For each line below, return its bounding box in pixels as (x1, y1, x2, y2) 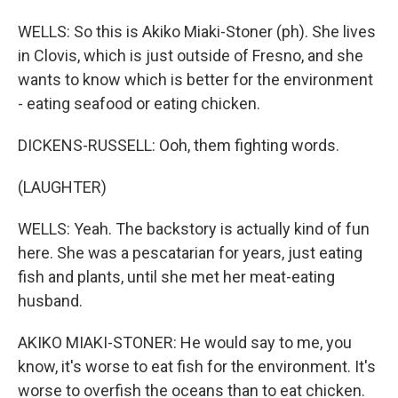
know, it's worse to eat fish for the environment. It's (18, 357, 376, 376)
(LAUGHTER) (18, 178, 107, 196)
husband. (18, 291, 83, 310)
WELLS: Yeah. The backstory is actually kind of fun (18, 219, 370, 238)
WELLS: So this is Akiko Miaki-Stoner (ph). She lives (18, 22, 376, 41)
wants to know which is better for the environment (18, 70, 373, 89)
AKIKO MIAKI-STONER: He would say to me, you (18, 333, 352, 352)
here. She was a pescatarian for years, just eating (18, 243, 362, 262)
